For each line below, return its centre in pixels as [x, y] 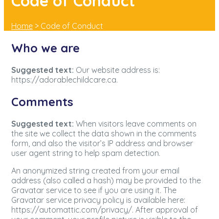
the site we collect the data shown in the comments [104, 133]
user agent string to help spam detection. [86, 153]
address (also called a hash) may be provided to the [106, 180]
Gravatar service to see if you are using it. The [94, 190]
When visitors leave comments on [136, 123]
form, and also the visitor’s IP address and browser [102, 143]
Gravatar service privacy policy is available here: [98, 200]
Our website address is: [118, 70]
